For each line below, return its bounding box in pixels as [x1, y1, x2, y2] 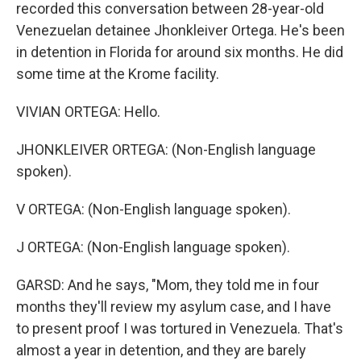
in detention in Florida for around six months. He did [16, 44, 343, 60]
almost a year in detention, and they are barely [16, 342, 306, 359]
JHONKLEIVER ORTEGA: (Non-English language [16, 141, 316, 158]
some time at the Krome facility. [16, 65, 219, 82]
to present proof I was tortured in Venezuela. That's [16, 320, 343, 337]
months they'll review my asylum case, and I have [16, 298, 331, 315]
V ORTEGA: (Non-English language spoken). [16, 201, 291, 218]
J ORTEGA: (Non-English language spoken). [16, 239, 290, 255]
